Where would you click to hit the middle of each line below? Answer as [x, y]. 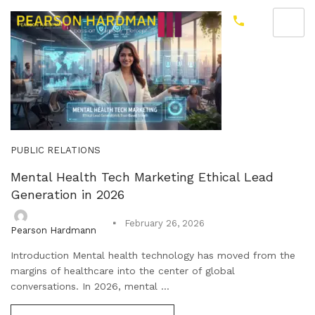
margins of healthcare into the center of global [123, 270]
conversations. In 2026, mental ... [90, 286]
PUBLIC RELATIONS [56, 150]
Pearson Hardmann [53, 230]
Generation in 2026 [67, 194]
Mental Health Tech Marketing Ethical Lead [142, 177]
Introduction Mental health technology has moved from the [153, 255]
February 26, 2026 [165, 224]
